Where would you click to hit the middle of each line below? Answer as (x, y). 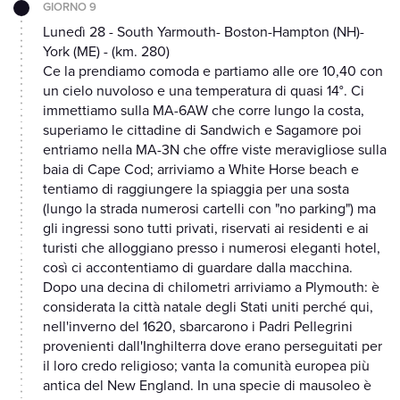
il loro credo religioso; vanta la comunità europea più (206, 367)
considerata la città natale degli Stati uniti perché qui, (208, 308)
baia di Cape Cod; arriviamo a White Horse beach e (201, 170)
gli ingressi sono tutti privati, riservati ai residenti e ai (206, 229)
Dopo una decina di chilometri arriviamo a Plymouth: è (211, 288)
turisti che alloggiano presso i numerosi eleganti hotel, (212, 249)
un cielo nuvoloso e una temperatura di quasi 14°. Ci (204, 92)
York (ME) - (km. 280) (106, 52)
